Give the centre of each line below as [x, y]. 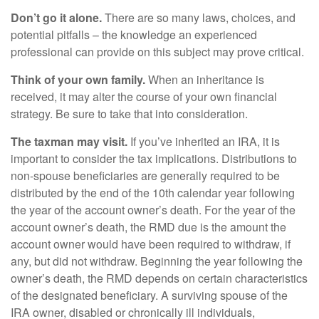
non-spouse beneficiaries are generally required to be [145, 176]
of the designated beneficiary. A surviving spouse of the [149, 295]
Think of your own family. [78, 79]
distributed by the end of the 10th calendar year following [153, 193]
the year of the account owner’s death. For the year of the [153, 210]
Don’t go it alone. [56, 17]
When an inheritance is [205, 79]
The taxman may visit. [69, 141]
